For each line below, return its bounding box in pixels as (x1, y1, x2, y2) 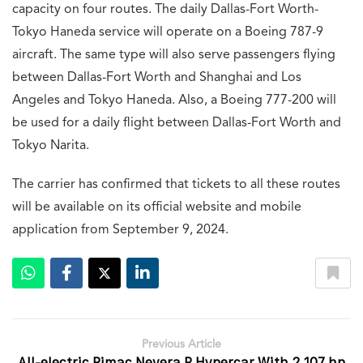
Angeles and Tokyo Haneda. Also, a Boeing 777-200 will (12, 94, 336, 108)
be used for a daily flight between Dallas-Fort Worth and (12, 117, 341, 130)
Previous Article (142, 339, 221, 351)
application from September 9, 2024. (12, 224, 228, 237)
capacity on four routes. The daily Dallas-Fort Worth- (12, 3, 318, 17)
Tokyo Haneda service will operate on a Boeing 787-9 (12, 26, 323, 40)
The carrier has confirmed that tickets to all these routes (12, 178, 340, 192)
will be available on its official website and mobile (12, 201, 301, 215)
